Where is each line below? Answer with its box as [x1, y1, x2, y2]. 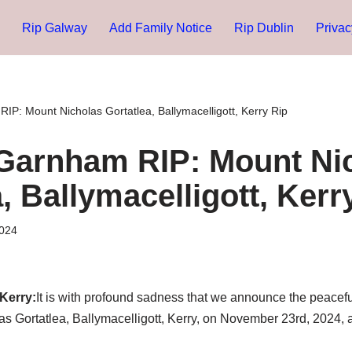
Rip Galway [22, 21, 87, 35]
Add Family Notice [109, 21, 212, 35]
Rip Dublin [234, 21, 294, 35]
